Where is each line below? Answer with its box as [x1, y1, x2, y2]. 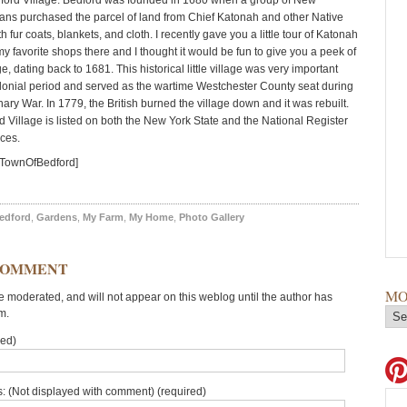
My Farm [83, 212, 124, 223]
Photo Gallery [179, 212, 244, 223]
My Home [129, 212, 174, 223]
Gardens [36, 212, 77, 223]
